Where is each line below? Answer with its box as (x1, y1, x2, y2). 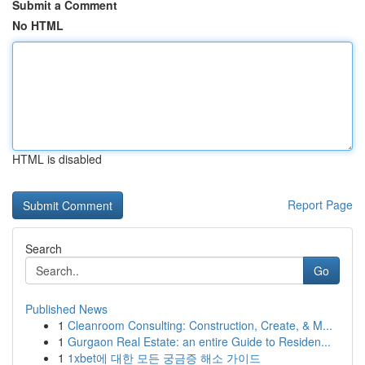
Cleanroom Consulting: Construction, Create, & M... (68, 317, 332, 333)
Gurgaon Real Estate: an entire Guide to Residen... (68, 333, 331, 350)
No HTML (12, 17, 64, 33)
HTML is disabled (12, 151, 102, 167)
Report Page (288, 196, 353, 213)
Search (25, 240, 62, 257)
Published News (25, 301, 108, 317)
